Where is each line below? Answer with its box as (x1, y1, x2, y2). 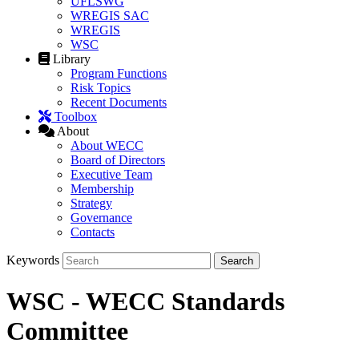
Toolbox (54, 110, 97, 124)
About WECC (71, 139, 143, 153)
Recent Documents (71, 95, 167, 110)
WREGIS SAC (71, 9, 149, 23)
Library (53, 52, 91, 67)
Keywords (6, 253, 59, 268)
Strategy (71, 196, 112, 211)
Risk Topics (71, 81, 131, 95)
